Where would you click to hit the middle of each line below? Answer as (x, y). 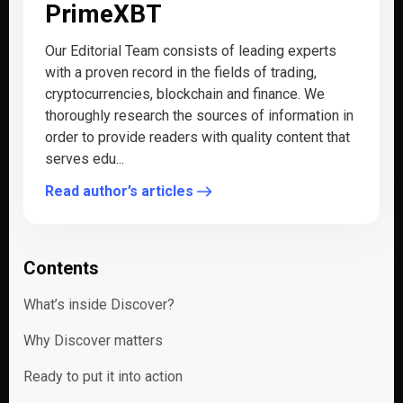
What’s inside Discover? (99, 304)
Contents (61, 268)
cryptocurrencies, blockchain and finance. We (185, 94)
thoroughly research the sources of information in (199, 116)
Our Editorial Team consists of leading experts (191, 51)
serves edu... (85, 159)
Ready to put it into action (103, 376)
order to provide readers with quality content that (197, 137)
